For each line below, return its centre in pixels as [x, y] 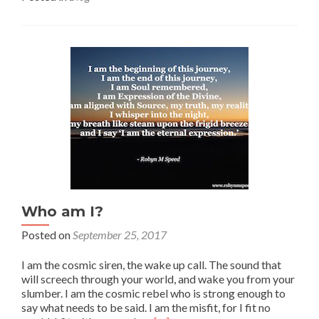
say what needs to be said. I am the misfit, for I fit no [146, 307]
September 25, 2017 [120, 234]
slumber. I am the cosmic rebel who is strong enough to [153, 293]
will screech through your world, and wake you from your [158, 278]
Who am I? [62, 211]
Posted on [47, 234]
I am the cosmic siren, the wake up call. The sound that [151, 264]
